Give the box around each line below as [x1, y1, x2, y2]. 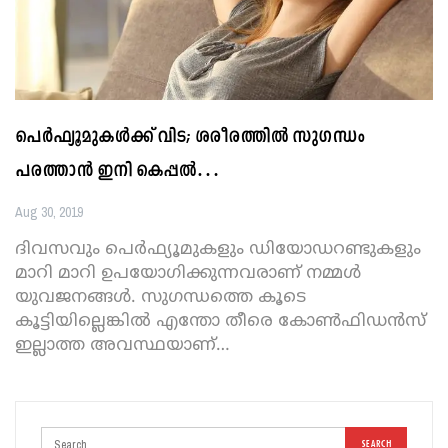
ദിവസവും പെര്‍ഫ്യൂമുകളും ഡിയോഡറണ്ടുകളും [15, 236, 421, 260]
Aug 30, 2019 [15, 202, 83, 221]
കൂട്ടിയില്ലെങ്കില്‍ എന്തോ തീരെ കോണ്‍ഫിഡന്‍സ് [15, 308, 426, 332]
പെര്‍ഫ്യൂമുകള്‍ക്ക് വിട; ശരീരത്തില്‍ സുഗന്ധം [15, 124, 364, 150]
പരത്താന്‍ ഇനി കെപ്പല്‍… [15, 158, 220, 184]
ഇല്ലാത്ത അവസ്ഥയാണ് [15, 332, 216, 356]
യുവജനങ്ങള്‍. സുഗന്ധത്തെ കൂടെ [15, 284, 306, 308]
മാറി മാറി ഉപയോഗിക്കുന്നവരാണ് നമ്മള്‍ [15, 260, 361, 284]
